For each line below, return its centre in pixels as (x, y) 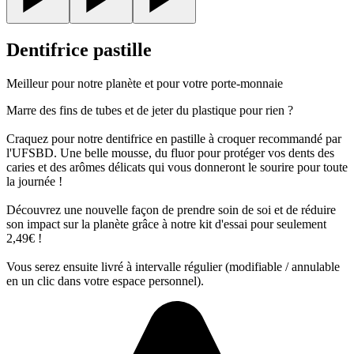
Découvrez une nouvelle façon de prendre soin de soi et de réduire (171, 209)
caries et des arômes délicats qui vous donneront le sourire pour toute (177, 167)
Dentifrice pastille (79, 49)
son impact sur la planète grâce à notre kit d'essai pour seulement (166, 224)
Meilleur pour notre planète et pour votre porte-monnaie (145, 83)
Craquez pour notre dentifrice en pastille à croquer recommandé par (174, 138)
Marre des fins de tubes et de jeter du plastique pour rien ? (150, 110)
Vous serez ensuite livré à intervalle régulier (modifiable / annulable (173, 266)
